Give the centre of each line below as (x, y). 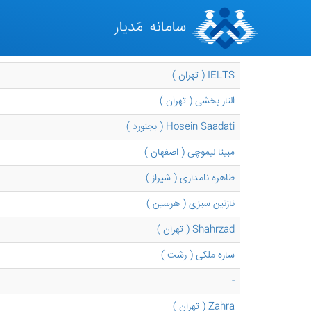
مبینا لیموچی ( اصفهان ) (190, 153)
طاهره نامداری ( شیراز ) (190, 178)
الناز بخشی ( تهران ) (197, 101)
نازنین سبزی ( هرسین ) (191, 204)
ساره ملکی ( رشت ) (198, 255)
